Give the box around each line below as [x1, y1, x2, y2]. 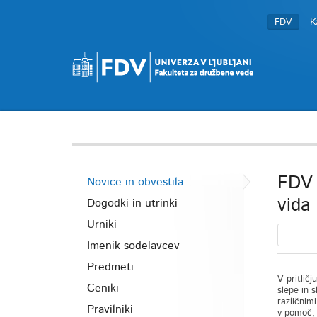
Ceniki [87, 282, 119, 294]
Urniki [87, 219, 117, 230]
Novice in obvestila [87, 176, 183, 188]
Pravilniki [87, 304, 133, 315]
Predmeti [87, 261, 134, 272]
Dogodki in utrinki [87, 197, 178, 209]
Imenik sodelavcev [87, 240, 180, 251]
